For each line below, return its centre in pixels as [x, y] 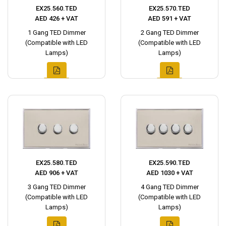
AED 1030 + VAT [169, 173]
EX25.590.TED [169, 163]
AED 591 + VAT [169, 19]
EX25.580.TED [56, 163]
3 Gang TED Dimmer [56, 187]
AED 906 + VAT [56, 173]
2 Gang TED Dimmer [169, 33]
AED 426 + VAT [56, 19]
